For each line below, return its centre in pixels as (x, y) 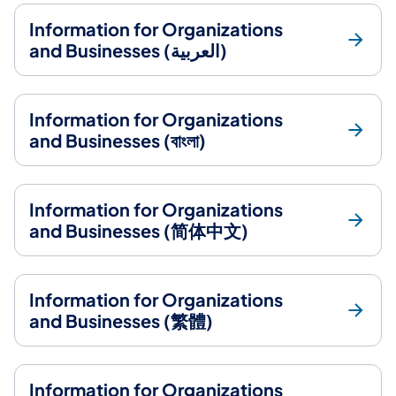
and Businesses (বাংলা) (118, 140)
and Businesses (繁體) (121, 320)
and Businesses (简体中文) (139, 230)
